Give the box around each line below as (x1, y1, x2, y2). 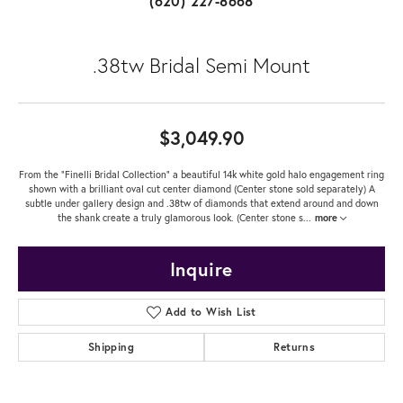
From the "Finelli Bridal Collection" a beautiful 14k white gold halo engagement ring (19, 166, 384, 181)
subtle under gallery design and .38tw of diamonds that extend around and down (24, 195, 379, 210)
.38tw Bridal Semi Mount (93, 50, 310, 78)
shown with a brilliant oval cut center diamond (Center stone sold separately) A (28, 181, 375, 195)
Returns (273, 339, 316, 354)
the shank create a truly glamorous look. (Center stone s (57, 210, 303, 224)
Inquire (169, 255, 234, 282)
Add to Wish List (166, 304, 256, 318)
